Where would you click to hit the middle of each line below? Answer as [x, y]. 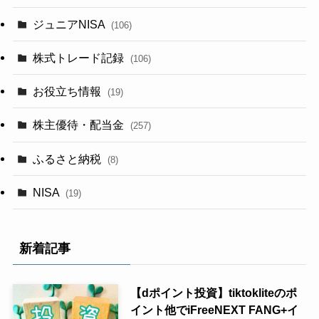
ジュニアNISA [70, 24]
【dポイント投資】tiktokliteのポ [213, 292]
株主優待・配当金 [80, 125]
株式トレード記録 [80, 58]
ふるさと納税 [69, 158]
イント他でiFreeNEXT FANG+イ [214, 309]
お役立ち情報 [69, 91]
